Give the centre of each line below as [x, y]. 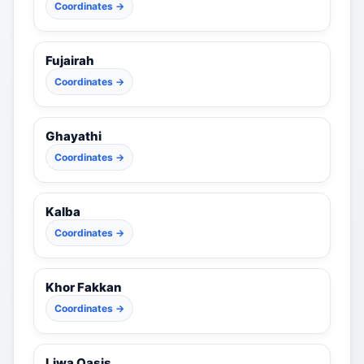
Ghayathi [74, 136]
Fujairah [70, 61]
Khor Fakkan [84, 287]
